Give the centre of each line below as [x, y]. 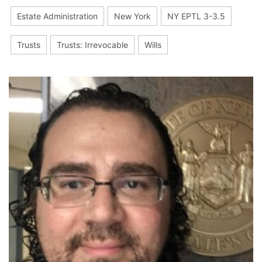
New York [132, 16]
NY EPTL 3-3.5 [196, 16]
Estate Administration [57, 16]
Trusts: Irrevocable [92, 45]
